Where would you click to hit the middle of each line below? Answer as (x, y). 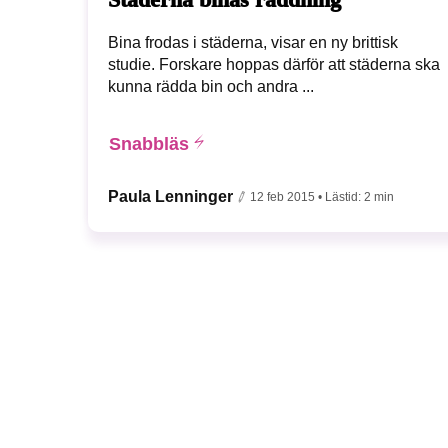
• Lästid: (341, 197)
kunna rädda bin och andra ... (211, 87)
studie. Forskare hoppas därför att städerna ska (274, 65)
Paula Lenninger (170, 197)
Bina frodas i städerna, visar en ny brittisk (253, 43)
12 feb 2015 (282, 197)
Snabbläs (149, 144)
